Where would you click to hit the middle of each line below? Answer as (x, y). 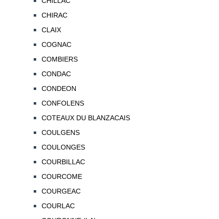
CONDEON (59, 89)
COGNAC (56, 45)
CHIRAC (54, 15)
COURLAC (58, 206)
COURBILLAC (63, 162)
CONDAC (56, 74)
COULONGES (63, 147)
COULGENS (60, 133)
